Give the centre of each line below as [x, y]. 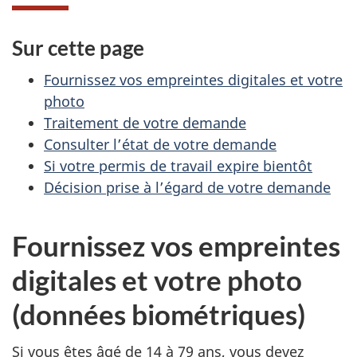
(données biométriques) [159, 314]
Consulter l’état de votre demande [160, 145]
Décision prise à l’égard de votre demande [187, 188]
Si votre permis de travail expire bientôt [178, 166]
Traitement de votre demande [145, 123]
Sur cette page [78, 47]
